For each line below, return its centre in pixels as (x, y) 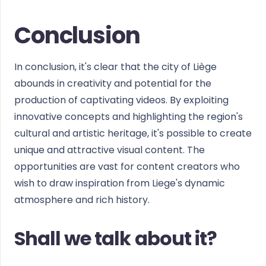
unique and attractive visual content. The (110, 150)
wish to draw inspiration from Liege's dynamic (120, 183)
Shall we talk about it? (115, 238)
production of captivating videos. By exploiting (121, 100)
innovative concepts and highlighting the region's (129, 117)
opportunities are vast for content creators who (127, 167)
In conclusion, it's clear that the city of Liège (115, 67)
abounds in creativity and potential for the (113, 83)
